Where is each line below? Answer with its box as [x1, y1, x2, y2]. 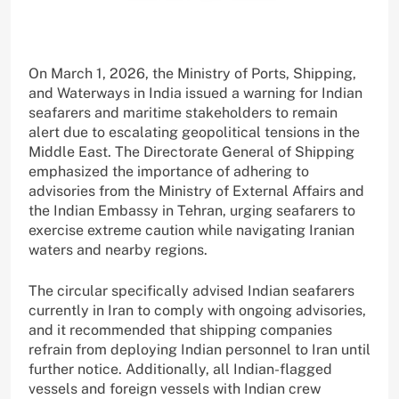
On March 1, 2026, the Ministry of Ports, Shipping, [28, 65, 356, 83]
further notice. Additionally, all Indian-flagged [28, 361, 332, 379]
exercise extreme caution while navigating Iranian [28, 222, 354, 240]
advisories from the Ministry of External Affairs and [28, 183, 364, 200]
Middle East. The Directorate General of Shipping [28, 143, 354, 161]
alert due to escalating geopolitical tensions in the [28, 124, 360, 142]
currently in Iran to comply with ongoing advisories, [28, 302, 366, 320]
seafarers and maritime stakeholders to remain [28, 104, 338, 122]
